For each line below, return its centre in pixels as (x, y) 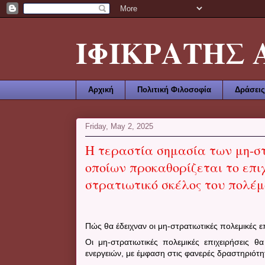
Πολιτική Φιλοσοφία (174, 89)
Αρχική (101, 89)
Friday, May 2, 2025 (119, 127)
